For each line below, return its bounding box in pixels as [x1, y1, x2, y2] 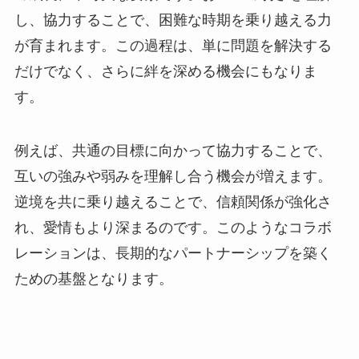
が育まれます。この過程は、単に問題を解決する [14, 37, 332, 54]
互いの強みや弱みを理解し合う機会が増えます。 [14, 168, 332, 185]
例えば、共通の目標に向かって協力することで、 [14, 143, 332, 159]
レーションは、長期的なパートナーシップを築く [14, 245, 332, 262]
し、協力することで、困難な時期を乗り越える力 [14, 11, 332, 28]
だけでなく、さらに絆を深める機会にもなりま [14, 63, 317, 79]
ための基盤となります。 [14, 271, 173, 288]
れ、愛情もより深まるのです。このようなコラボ [14, 220, 332, 236]
